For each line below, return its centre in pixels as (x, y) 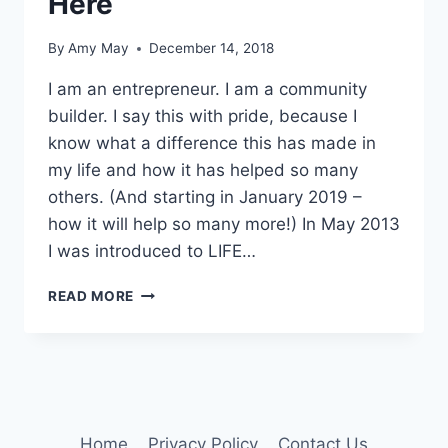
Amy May (99, 48)
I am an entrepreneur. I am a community (207, 89)
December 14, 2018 (212, 48)
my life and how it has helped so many (203, 170)
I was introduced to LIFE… (152, 251)
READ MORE (91, 296)
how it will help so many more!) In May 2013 (224, 224)
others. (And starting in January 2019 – (205, 197)
